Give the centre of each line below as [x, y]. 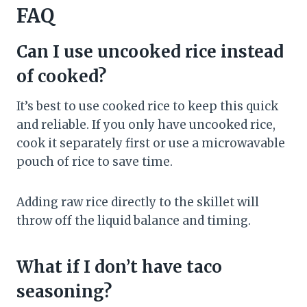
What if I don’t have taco [119, 267]
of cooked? [61, 77]
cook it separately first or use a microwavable [151, 144]
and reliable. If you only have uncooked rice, [146, 125]
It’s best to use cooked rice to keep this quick [147, 107]
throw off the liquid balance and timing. [134, 221]
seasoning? [64, 292]
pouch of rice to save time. [95, 162]
